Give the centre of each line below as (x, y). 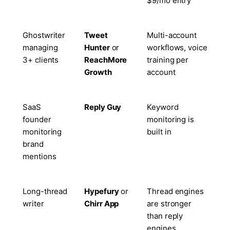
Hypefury (102, 191)
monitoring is (171, 119)
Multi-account (172, 35)
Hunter (97, 47)
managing (40, 47)
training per (168, 60)
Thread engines (176, 191)
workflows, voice (177, 47)
